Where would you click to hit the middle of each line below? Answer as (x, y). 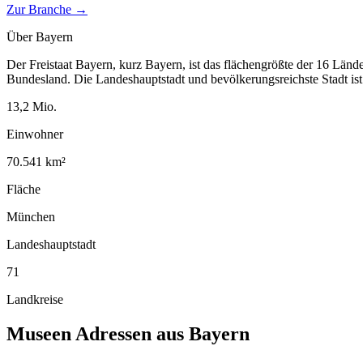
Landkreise (35, 299)
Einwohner (35, 134)
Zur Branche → (47, 9)
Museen (39, 333)
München (31, 216)
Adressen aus (130, 333)
